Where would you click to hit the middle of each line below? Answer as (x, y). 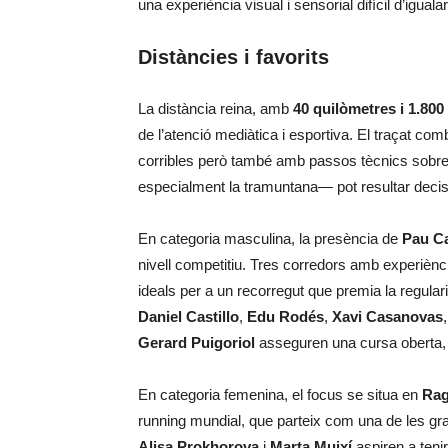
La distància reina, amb (215, 108)
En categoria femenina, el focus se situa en (280, 394)
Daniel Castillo (188, 316)
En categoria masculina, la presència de (270, 238)
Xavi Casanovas (387, 316)
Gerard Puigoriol (196, 342)
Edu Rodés (285, 316)
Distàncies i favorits (233, 57)
